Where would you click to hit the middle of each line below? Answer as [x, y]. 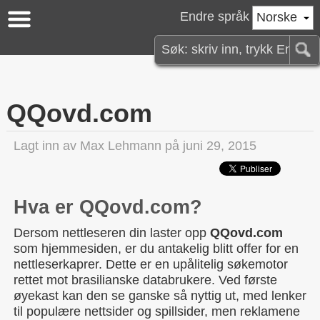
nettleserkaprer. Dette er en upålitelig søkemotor [151, 264]
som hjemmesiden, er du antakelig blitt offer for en [156, 249]
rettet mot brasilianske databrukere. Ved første [145, 280]
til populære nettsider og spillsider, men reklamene [157, 311]
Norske [276, 17]
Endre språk [214, 16]
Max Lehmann [121, 145]
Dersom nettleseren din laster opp [112, 233]
